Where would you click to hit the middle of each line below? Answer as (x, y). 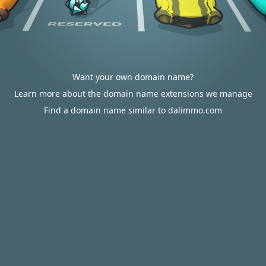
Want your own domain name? (133, 77)
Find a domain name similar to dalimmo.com (133, 110)
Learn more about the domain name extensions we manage (133, 94)
